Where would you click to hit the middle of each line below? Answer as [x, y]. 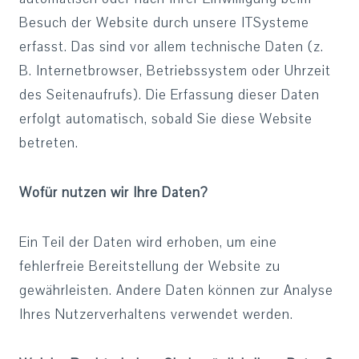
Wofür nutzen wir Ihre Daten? [114, 193]
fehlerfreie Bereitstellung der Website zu [150, 266]
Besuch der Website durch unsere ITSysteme [164, 23]
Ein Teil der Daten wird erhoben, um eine [148, 242]
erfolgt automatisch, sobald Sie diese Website [166, 119]
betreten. [49, 143]
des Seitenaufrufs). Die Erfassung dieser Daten [169, 95]
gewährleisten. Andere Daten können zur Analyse [176, 290]
